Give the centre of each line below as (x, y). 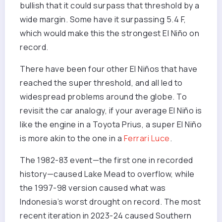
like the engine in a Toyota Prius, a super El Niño (111, 125)
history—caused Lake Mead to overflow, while (107, 174)
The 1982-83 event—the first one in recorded (107, 160)
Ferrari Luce (147, 139)
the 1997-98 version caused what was (93, 188)
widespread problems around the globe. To (103, 97)
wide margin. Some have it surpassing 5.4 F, (103, 20)
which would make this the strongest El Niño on (110, 33)
